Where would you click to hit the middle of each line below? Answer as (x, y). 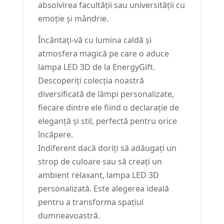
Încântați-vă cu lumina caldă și (94, 40)
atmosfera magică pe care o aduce (103, 54)
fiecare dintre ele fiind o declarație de (108, 108)
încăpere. (55, 135)
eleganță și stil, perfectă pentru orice (107, 121)
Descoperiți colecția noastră (91, 81)
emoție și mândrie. (73, 19)
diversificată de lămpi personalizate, (106, 94)
